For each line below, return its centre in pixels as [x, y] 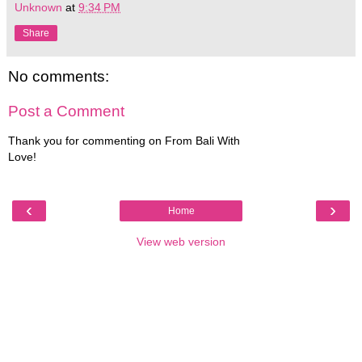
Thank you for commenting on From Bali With [124, 140]
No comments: [59, 76]
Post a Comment [66, 112]
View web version [181, 242]
